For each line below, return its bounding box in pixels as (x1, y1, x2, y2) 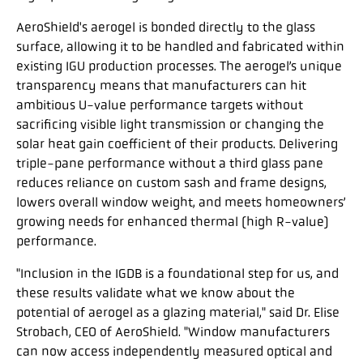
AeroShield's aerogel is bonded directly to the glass (16, 19, 315, 35)
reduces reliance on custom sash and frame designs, (16, 174, 327, 190)
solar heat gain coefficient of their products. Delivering (16, 135, 338, 152)
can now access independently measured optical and (16, 343, 332, 359)
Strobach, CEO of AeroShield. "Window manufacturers (16, 323, 330, 340)
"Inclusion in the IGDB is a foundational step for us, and (16, 265, 339, 281)
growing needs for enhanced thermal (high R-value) (16, 213, 329, 229)
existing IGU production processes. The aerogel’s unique (16, 58, 342, 74)
